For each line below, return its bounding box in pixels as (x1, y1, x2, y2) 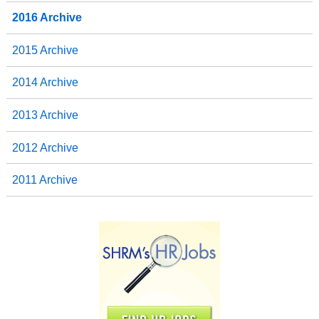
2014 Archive (11, 76, 78, 89)
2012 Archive (11, 141, 78, 154)
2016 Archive (11, 11, 82, 24)
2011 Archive (11, 174, 78, 187)
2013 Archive (11, 109, 78, 122)
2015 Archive (11, 43, 78, 56)
